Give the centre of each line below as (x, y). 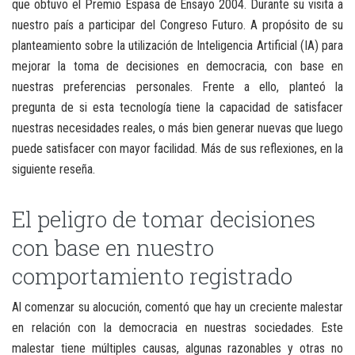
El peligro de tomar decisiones (164, 219)
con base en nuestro (113, 247)
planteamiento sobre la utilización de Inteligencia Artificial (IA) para (177, 45)
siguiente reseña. (53, 169)
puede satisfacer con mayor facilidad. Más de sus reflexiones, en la (177, 148)
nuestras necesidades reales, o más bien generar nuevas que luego (177, 128)
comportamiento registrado (152, 276)
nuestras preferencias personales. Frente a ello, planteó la (177, 86)
